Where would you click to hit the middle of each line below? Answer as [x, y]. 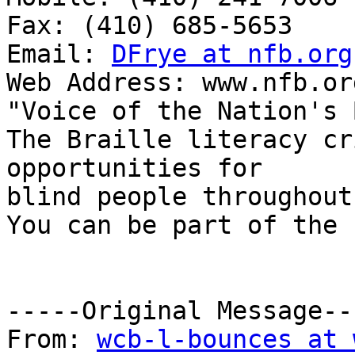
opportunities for [134, 168]
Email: [59, 54]
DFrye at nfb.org [232, 54]
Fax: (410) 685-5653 [149, 26]
